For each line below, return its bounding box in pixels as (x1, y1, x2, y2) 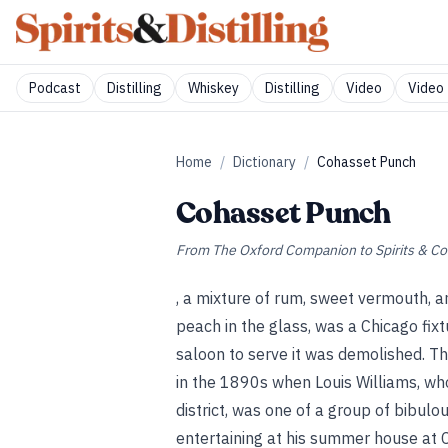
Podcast (29, 79, 81, 97)
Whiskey (188, 79, 239, 97)
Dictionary (233, 153, 296, 171)
